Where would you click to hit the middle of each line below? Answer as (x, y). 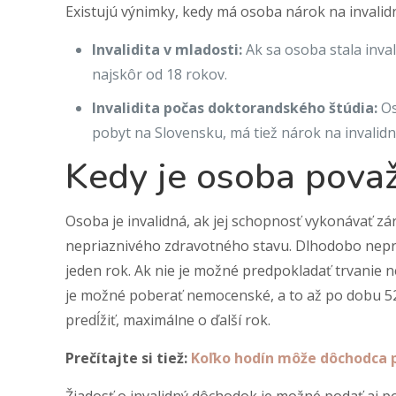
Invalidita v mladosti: (168, 49)
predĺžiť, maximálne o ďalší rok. (168, 320)
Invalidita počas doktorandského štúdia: (235, 108)
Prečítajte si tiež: (129, 358)
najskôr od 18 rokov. (160, 74)
